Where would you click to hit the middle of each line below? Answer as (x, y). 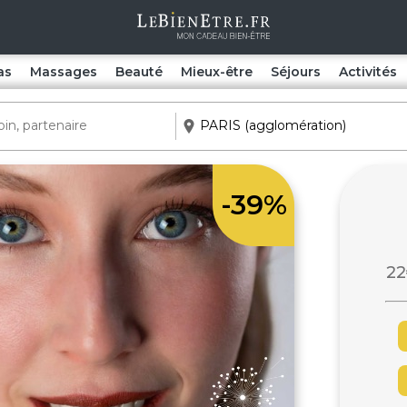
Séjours (295, 72)
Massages (63, 72)
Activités (367, 72)
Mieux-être (216, 72)
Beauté (139, 72)
